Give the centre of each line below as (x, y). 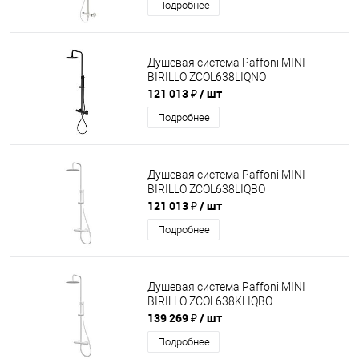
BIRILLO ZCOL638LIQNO (207, 77)
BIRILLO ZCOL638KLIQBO (210, 302)
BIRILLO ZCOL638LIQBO (206, 190)
